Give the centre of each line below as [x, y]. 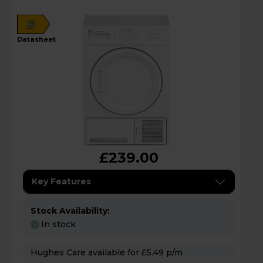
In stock [58, 224]
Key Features [61, 182]
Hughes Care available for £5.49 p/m [174, 252]
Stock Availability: [70, 211]
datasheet [39, 40]
